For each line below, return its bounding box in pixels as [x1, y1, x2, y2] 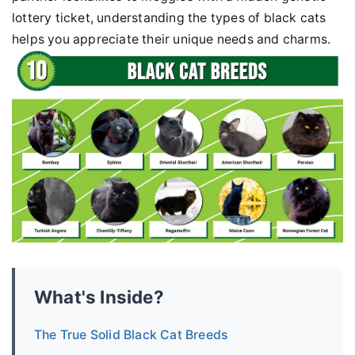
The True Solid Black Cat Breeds [34, 327, 228, 343]
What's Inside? [34, 286, 164, 308]
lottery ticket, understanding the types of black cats [12, 10, 326, 25]
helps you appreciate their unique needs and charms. [12, 32, 331, 47]
